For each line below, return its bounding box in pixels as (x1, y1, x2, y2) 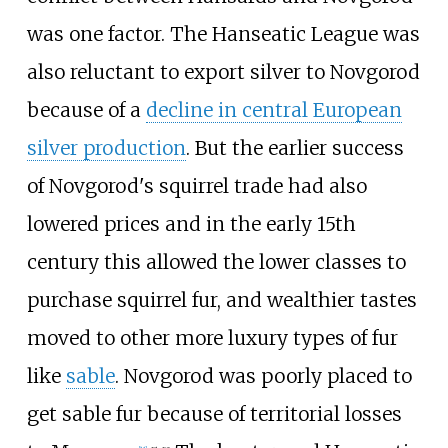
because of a (26, 98, 146, 123)
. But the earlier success (185, 136, 404, 161)
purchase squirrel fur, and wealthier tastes (26, 288, 417, 313)
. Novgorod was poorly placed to (114, 364, 412, 389)
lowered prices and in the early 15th (26, 212, 356, 237)
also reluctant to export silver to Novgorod (26, 60, 420, 85)
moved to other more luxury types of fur (26, 326, 398, 351)
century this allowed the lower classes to (26, 250, 406, 275)
